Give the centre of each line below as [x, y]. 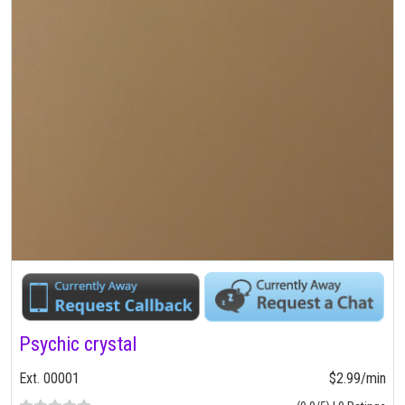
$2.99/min [358, 379]
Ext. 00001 [49, 379]
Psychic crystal [78, 344]
